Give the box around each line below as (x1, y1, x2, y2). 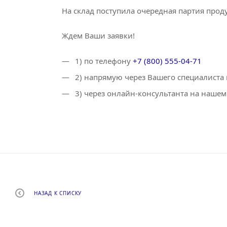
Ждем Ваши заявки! (62, 30, 135, 41)
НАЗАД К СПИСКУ (34, 190, 82, 197)
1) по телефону (73, 55, 133, 66)
